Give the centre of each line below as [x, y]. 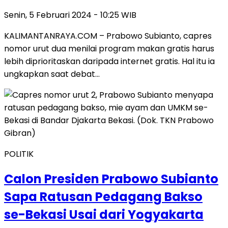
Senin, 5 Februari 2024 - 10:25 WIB [70, 15]
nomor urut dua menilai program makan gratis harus [109, 48]
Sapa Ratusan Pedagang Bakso [103, 197]
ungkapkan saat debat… [52, 74]
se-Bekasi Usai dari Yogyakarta [104, 215]
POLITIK [19, 154]
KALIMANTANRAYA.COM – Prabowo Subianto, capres [108, 36]
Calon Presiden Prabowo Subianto [111, 179]
